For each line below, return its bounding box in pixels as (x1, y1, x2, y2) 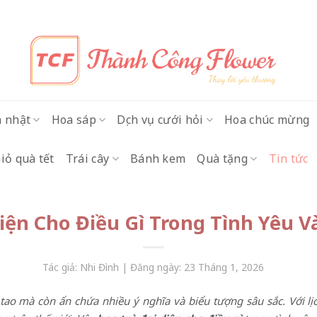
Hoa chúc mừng (224, 112, 310, 127)
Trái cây (65, 151, 110, 166)
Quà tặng (197, 151, 248, 166)
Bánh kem (129, 151, 186, 166)
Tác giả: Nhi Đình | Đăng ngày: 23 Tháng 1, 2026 (42, 260, 264, 274)
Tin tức (268, 151, 309, 166)
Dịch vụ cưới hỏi (117, 112, 204, 127)
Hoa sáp (51, 112, 96, 127)
